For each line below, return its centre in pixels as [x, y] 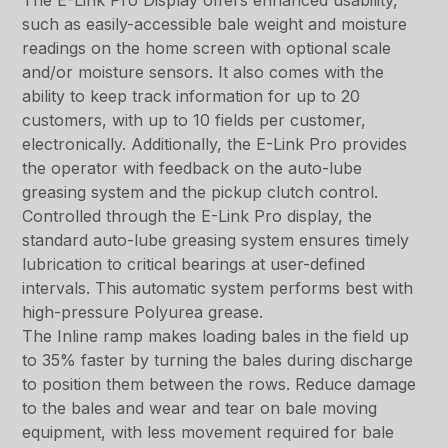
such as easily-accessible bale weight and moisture [215, 24]
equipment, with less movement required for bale [208, 432]
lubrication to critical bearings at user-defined [194, 264]
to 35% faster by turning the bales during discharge [218, 360]
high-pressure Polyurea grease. [143, 312]
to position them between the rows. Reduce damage [219, 384]
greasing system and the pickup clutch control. [200, 192]
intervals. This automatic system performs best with [218, 288]
